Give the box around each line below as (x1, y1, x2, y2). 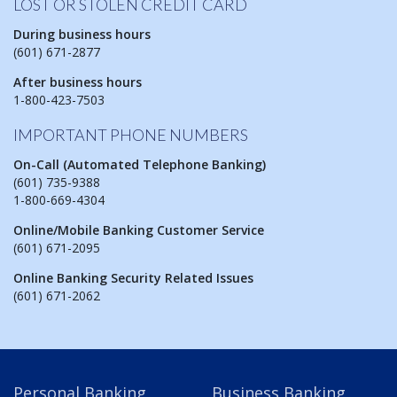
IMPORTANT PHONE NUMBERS (13, 125, 248, 145)
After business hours (13, 74, 142, 91)
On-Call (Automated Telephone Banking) (13, 156, 266, 174)
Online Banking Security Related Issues (13, 269, 253, 287)
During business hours (13, 26, 151, 43)
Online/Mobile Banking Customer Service (13, 222, 264, 239)
